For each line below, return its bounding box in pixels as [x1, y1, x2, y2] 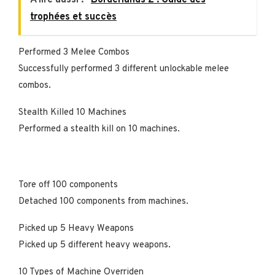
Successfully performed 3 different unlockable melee [18, 63, 229, 75]
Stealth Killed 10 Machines [18, 106, 129, 118]
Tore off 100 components [18, 179, 120, 191]
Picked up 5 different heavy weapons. [18, 239, 171, 251]
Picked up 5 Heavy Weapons [18, 222, 136, 234]
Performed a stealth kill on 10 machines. [18, 123, 180, 135]
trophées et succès [30, 10, 117, 23]
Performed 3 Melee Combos [18, 46, 132, 58]
